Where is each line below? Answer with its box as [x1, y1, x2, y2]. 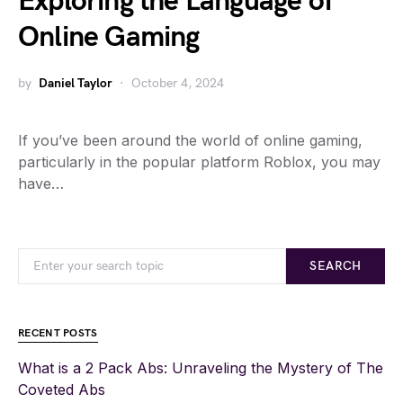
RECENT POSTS [18, 327, 98, 340]
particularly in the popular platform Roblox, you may [18, 153, 381, 171]
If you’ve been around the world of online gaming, [18, 131, 363, 149]
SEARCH [309, 258, 362, 273]
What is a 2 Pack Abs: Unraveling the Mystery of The [18, 359, 383, 377]
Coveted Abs [18, 381, 105, 399]
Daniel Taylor [39, 76, 112, 91]
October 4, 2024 [131, 76, 224, 91]
